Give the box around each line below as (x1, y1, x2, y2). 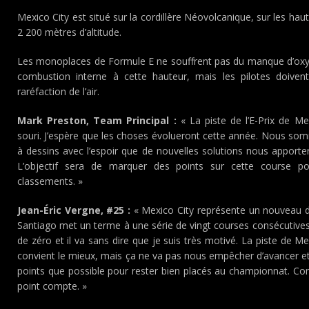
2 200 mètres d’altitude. (17, 26, 121, 39)
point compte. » (17, 279, 87, 292)
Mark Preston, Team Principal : (17, 114, 177, 127)
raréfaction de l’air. (17, 85, 99, 98)
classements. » (17, 175, 83, 188)
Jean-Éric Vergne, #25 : (17, 203, 131, 217)
